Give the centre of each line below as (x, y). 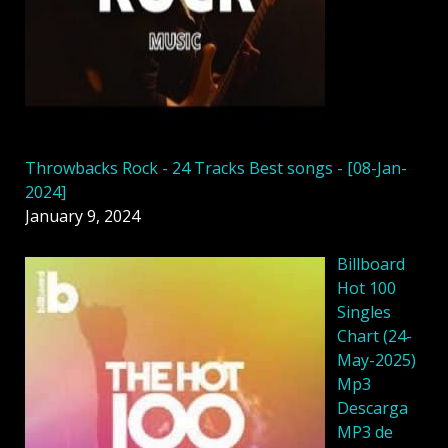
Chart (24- (374, 336)
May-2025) (376, 360)
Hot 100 (366, 288)
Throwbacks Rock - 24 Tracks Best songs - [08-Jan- (216, 168)
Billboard (371, 264)
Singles (364, 312)
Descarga (372, 408)
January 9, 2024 (82, 216)
